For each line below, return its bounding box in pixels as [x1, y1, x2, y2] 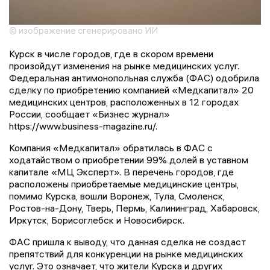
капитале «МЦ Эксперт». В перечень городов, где [9, 165, 234, 178]
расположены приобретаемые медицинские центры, [9, 177, 239, 190]
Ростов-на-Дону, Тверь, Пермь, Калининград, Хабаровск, [9, 201, 260, 214]
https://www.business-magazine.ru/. [9, 119, 157, 132]
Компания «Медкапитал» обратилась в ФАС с [9, 141, 213, 154]
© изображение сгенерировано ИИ [9, 24, 158, 36]
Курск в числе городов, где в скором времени [9, 47, 213, 60]
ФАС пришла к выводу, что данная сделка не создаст [9, 235, 246, 248]
